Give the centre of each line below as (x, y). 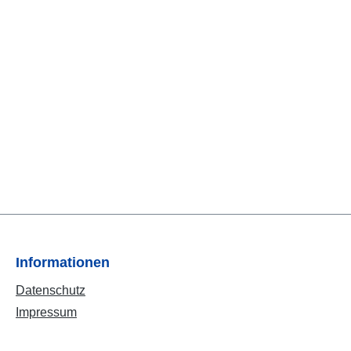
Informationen (63, 262)
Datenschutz (51, 290)
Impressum (46, 312)
